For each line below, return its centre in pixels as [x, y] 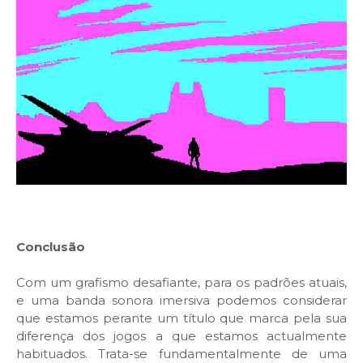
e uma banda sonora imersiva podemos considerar [181, 301]
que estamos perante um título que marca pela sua [181, 318]
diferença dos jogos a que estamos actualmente [181, 336]
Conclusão [51, 247]
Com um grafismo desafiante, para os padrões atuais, [181, 283]
